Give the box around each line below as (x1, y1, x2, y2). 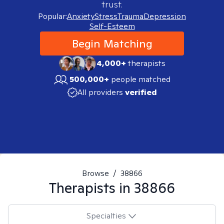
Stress (94, 11, 117, 21)
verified (124, 87, 157, 97)
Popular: (38, 11, 67, 21)
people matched (111, 74, 170, 84)
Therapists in (49, 178, 134, 197)
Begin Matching (71, 36, 152, 50)
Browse (81, 168, 109, 178)
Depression (143, 11, 186, 21)
